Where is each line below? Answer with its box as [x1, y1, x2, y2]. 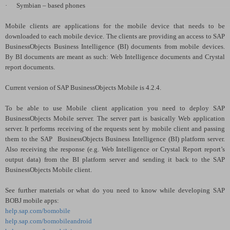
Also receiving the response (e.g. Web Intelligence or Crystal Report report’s [5, 145, 225, 153]
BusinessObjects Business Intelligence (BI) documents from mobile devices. [5, 42, 225, 50]
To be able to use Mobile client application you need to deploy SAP [5, 104, 225, 112]
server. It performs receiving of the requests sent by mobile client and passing [5, 124, 225, 132]
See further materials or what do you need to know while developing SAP [5, 186, 225, 194]
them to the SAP [5, 135, 53, 143]
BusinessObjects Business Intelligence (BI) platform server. [57, 135, 225, 143]
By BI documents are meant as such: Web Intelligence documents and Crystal [5, 52, 225, 61]
